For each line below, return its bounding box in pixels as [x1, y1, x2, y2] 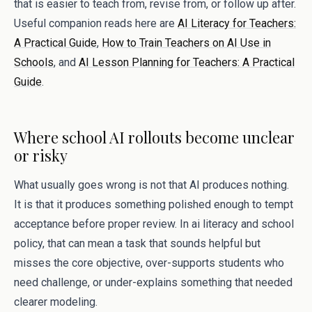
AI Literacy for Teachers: [178, 17, 296, 30]
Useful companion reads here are [14, 17, 178, 30]
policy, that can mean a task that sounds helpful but [14, 237, 260, 250]
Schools [14, 56, 54, 69]
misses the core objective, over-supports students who [14, 256, 284, 270]
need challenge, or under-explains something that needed [14, 276, 292, 289]
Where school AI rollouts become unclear [14, 127, 295, 148]
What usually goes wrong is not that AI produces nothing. [14, 178, 289, 192]
